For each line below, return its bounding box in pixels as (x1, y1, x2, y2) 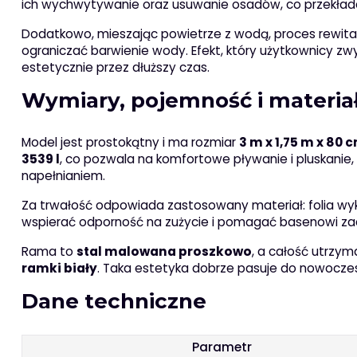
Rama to (21, 243, 76, 261)
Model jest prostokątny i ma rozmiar (21, 134, 239, 151)
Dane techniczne (21, 288, 206, 315)
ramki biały (21, 260, 97, 277)
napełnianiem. (21, 167, 105, 185)
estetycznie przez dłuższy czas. (21, 59, 210, 76)
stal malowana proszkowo (76, 243, 252, 261)
